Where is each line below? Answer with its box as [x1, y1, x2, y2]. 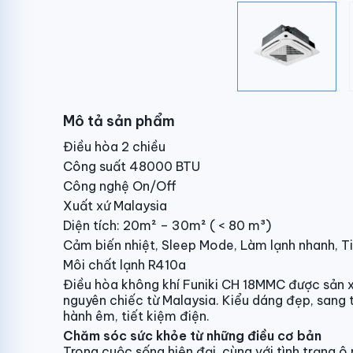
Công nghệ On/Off [63, 178, 176, 194]
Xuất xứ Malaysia [63, 198, 167, 214]
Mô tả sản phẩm [63, 112, 175, 130]
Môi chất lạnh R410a [63, 257, 186, 273]
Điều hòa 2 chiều [63, 139, 165, 154]
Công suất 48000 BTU [63, 158, 200, 174]
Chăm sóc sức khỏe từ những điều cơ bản [63, 328, 321, 344]
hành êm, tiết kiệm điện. [63, 308, 210, 324]
